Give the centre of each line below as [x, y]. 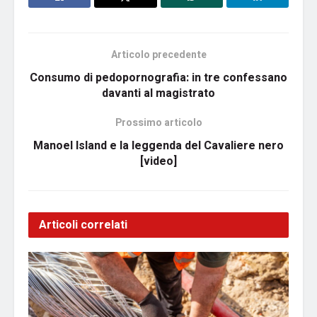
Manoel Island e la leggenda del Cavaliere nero [158, 146]
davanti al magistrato [158, 94]
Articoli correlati [83, 225]
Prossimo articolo [158, 123]
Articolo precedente [158, 55]
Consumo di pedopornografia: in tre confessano [158, 78]
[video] [158, 162]
